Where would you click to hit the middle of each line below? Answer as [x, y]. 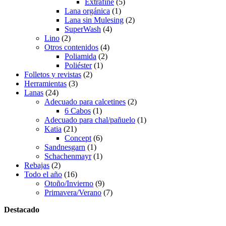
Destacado [22, 209]
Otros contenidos [71, 47]
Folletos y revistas [53, 74]
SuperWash [83, 29]
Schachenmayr [68, 156]
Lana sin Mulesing [94, 20]
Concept [78, 138]
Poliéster [78, 65]
